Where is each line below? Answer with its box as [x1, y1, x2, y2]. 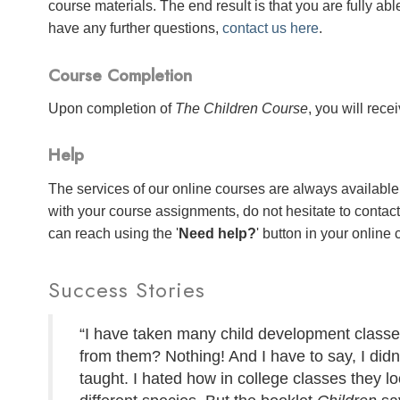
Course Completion [48, 62, 193, 87]
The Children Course [175, 101, 309, 117]
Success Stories [48, 273, 206, 305]
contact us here [222, 21, 320, 37]
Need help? [179, 225, 257, 241]
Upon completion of [48, 101, 176, 117]
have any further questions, [48, 21, 223, 37]
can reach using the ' [48, 225, 179, 241]
